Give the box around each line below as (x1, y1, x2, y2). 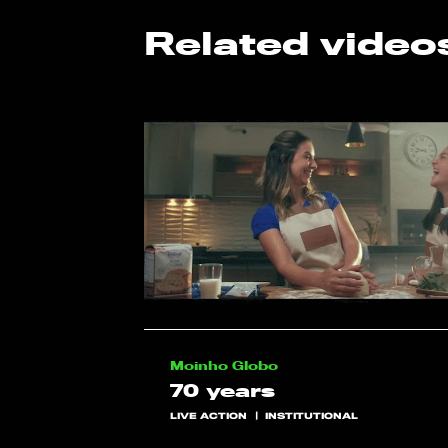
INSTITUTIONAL (265, 410, 359, 421)
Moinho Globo (169, 358, 278, 374)
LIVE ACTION (169, 410, 247, 421)
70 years (169, 379, 275, 403)
